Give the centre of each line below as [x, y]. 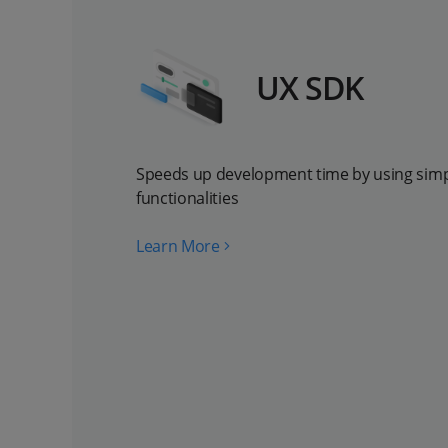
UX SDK [310, 87]
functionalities [187, 198]
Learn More [178, 246]
